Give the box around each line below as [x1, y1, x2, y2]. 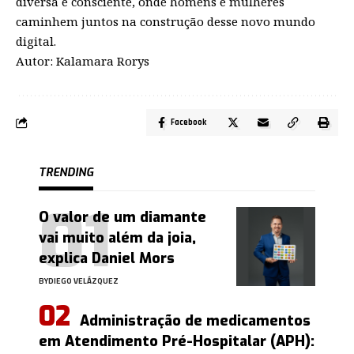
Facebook [171, 116, 206, 128]
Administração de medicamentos [80, 311, 311, 330]
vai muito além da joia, [39, 228, 196, 247]
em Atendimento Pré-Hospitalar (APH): [39, 331, 314, 351]
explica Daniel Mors [39, 248, 175, 268]
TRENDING [39, 164, 93, 180]
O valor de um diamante [39, 207, 206, 227]
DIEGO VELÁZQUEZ [48, 274, 119, 287]
